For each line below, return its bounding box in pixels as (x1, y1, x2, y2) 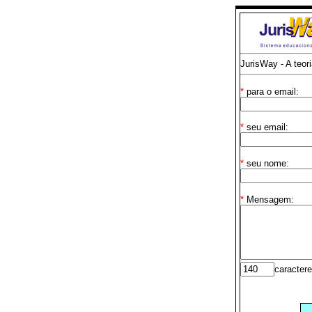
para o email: (243, 86, 299, 97)
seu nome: (243, 157, 295, 169)
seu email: (243, 121, 299, 132)
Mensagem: (243, 194, 294, 205)
